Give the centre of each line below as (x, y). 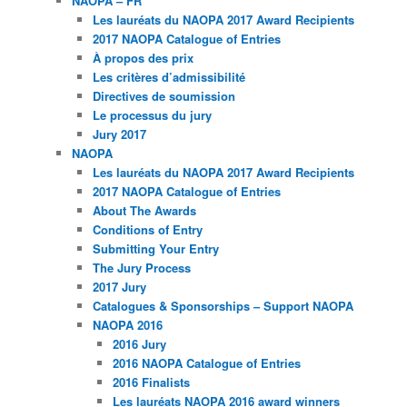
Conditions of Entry (147, 229)
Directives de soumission (164, 95)
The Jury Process (141, 267)
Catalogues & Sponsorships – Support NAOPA (223, 305)
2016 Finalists (152, 382)
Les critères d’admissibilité (169, 76)
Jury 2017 (119, 134)
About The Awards (144, 210)
